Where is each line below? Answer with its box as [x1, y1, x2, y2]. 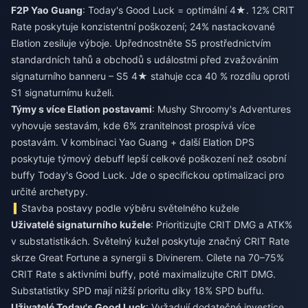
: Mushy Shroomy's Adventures [152, 103, 291, 115]
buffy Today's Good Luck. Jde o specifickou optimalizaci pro [11, 169, 284, 181]
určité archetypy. [11, 186, 88, 197]
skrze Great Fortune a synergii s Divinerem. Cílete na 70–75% [11, 252, 284, 263]
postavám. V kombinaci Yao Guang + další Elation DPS [11, 136, 254, 148]
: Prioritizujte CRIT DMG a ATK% [151, 219, 292, 230]
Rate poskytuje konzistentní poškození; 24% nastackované [11, 21, 275, 32]
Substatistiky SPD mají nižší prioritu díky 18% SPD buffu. [11, 285, 264, 296]
